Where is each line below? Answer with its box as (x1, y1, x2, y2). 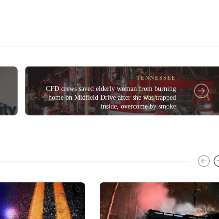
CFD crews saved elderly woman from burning (46, 85, 176, 92)
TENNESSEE (136, 74, 176, 81)
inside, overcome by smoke (101, 102, 176, 110)
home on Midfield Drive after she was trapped (48, 93, 176, 101)
